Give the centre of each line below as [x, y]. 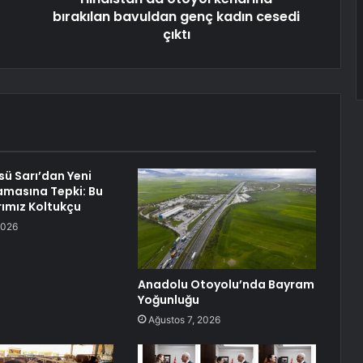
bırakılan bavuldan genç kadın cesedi [176, 17]
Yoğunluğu [168, 300]
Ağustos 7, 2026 [184, 320]
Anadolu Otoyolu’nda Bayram [226, 285]
